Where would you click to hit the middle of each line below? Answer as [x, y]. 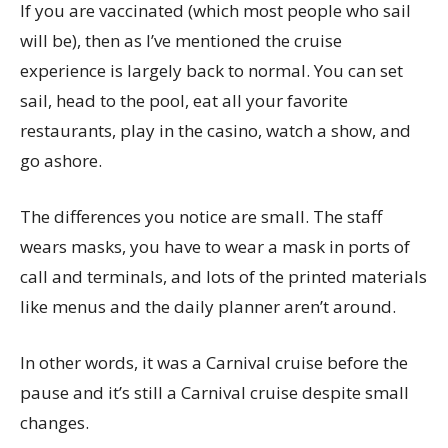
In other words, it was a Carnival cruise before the [214, 362]
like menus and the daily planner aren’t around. [208, 306]
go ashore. [63, 160]
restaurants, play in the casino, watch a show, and [215, 130]
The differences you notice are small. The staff [201, 216]
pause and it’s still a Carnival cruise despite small [214, 392]
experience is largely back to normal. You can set [211, 70]
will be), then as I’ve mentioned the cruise [181, 40]
